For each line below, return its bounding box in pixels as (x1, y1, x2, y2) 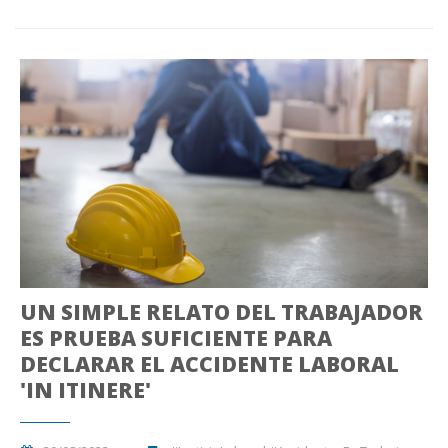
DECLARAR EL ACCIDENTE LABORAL (20, 350, 399, 379)
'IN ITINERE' (20, 376, 151, 405)
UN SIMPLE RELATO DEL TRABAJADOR (20, 298, 423, 327)
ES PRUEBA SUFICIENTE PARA (20, 324, 332, 353)
